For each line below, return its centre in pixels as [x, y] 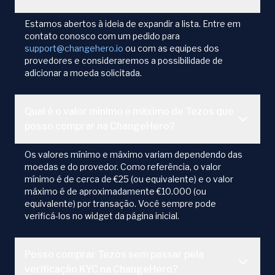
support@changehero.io [74, 48]
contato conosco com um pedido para [102, 36]
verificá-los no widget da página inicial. [102, 216]
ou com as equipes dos [171, 48]
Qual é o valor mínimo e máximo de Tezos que [129, 112]
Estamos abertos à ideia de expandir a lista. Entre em [133, 24]
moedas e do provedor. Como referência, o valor [123, 167]
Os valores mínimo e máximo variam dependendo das [134, 155]
